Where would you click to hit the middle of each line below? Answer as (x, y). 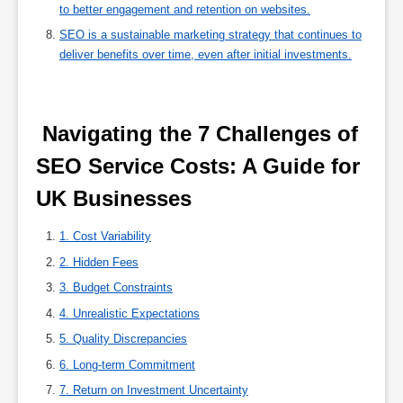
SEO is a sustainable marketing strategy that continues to (210, 35)
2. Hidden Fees (99, 262)
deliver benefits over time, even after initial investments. (206, 55)
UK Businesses (117, 199)
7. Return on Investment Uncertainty (154, 390)
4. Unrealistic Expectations (130, 313)
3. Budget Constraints (116, 288)
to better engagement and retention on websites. (185, 9)
